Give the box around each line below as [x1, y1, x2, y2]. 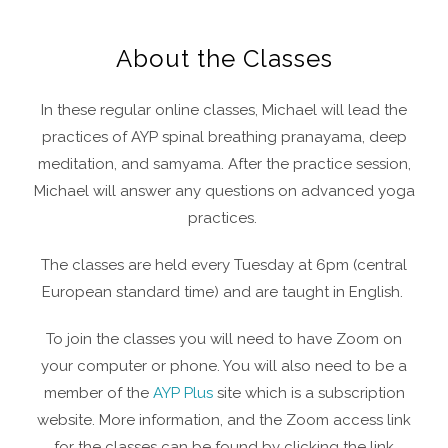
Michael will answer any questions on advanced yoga [33, 181, 415, 200]
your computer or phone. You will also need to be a [41, 356, 407, 375]
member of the [43, 383, 153, 402]
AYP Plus [152, 383, 213, 402]
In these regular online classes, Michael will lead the [41, 100, 407, 119]
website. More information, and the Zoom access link [37, 410, 411, 429]
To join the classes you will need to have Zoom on [46, 329, 402, 348]
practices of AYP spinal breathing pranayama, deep [41, 127, 407, 146]
